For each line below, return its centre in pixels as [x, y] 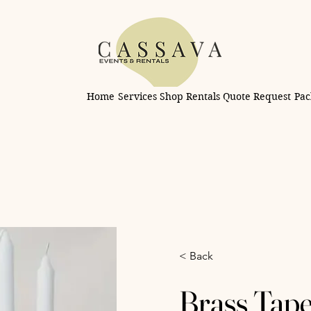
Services [137, 96]
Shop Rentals [190, 96]
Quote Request [257, 96]
